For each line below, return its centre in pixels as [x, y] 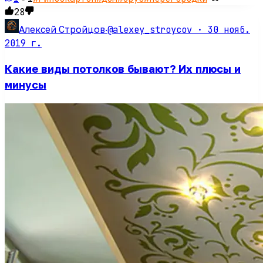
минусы [26, 84]
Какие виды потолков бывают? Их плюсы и [123, 68]
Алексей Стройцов [62, 30]
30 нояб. [229, 30]
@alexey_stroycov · [158, 30]
